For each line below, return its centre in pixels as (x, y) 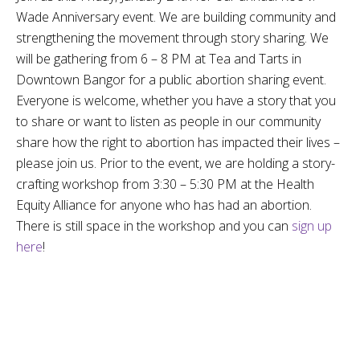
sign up (312, 226)
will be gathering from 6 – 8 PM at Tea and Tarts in (159, 59)
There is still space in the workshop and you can (154, 226)
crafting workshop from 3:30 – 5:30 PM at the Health (165, 184)
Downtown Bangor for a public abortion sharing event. (171, 80)
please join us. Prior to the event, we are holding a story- (176, 163)
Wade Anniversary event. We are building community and (176, 17)
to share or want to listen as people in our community (168, 121)
